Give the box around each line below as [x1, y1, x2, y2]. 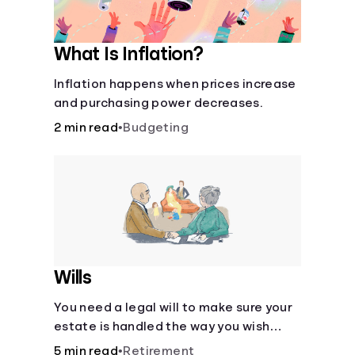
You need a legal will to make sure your [54, 301, 293, 314]
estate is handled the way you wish [54, 320, 270, 333]
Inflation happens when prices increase [54, 78, 296, 90]
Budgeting [123, 121, 189, 134]
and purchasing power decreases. [54, 97, 263, 109]
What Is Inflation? [54, 44, 204, 63]
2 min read [54, 121, 118, 134]
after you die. [54, 339, 137, 352]
